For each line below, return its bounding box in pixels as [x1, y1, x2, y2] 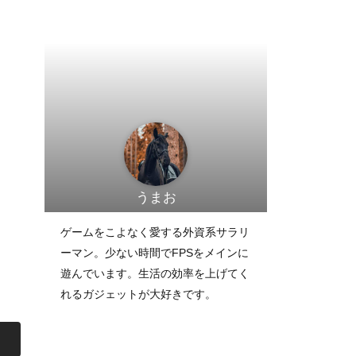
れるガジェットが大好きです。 [60, 288, 216, 300]
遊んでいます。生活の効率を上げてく [60, 267, 250, 280]
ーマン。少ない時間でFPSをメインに [60, 246, 249, 259]
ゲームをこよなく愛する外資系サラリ [60, 226, 250, 238]
